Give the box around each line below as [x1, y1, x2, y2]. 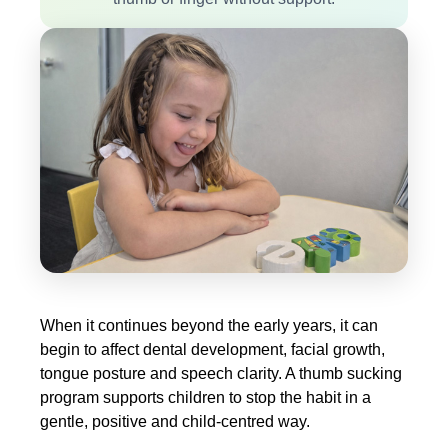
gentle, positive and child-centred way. [40, 412, 310, 431]
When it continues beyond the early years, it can [40, 316, 378, 335]
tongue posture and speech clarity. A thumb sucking [40, 364, 402, 383]
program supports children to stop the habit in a [40, 388, 371, 407]
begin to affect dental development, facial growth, [40, 340, 385, 359]
